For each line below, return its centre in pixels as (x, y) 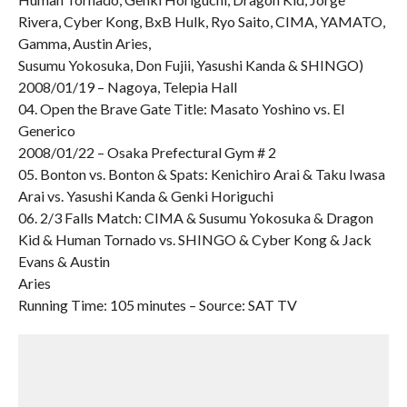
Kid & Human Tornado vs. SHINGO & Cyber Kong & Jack (194, 239)
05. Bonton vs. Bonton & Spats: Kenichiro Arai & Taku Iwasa (201, 174)
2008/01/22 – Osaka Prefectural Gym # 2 (147, 152)
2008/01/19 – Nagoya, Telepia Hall (127, 87)
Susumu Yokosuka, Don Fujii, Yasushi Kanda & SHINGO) (190, 65)
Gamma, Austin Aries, (84, 43)
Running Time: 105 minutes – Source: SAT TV (157, 305)
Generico (46, 130)
